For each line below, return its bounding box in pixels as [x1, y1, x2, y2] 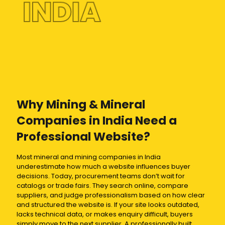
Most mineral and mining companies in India [17, 152, 161, 162]
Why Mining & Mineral [17, 96, 145, 113]
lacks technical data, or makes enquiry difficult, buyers [17, 209, 193, 219]
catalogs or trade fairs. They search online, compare [17, 181, 188, 190]
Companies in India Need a [17, 113, 177, 129]
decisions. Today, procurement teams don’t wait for [17, 171, 185, 181]
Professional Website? [17, 129, 150, 145]
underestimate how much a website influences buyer [17, 162, 190, 171]
